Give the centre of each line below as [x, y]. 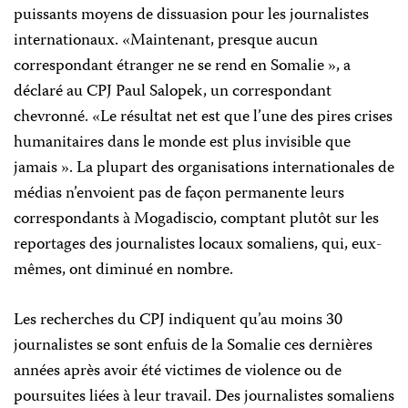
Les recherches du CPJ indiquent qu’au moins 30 [178, 321]
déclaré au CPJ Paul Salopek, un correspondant [173, 92]
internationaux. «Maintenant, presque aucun [166, 41]
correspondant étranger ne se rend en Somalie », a [182, 66]
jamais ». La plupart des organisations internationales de [204, 168]
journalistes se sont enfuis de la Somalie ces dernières [193, 346]
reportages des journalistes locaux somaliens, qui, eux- [198, 245]
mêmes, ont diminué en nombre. [123, 270]
